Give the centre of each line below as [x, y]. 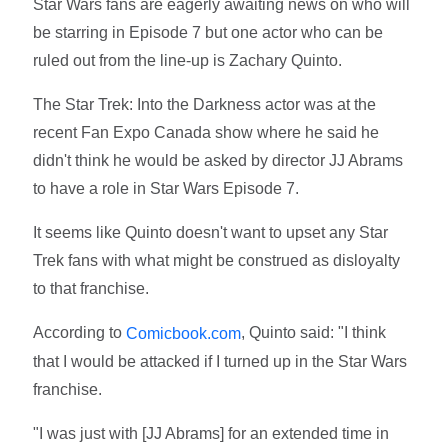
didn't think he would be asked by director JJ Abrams [218, 160]
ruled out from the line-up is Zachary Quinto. [188, 60]
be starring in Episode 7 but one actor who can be [208, 32]
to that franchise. [95, 288]
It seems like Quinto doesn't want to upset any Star [211, 232]
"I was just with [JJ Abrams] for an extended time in [211, 433]
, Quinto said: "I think [314, 332]
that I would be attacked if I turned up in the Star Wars [220, 361]
